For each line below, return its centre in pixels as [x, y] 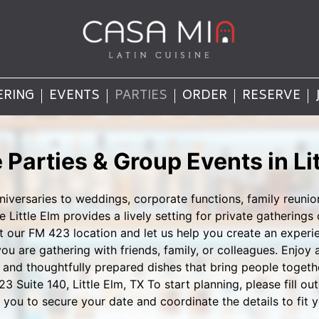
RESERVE [271, 96]
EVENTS [74, 96]
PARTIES [141, 96]
